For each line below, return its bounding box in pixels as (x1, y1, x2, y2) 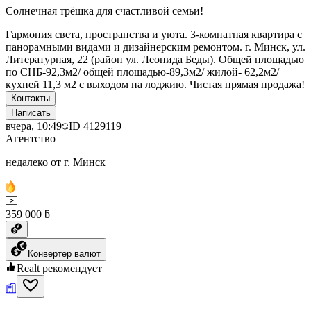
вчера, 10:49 (6, 119, 62, 132)
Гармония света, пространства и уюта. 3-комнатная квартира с (6, 28, 302, 40)
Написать (11, 107, 51, 118)
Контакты (11, 92, 50, 103)
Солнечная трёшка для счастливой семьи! (6, 4, 203, 17)
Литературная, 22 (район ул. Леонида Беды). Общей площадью (6, 53, 304, 65)
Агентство (6, 132, 56, 144)
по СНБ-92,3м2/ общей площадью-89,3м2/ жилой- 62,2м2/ (6, 65, 279, 78)
